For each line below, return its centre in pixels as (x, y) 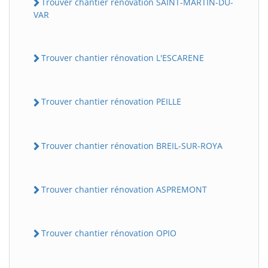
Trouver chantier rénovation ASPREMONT (124, 189)
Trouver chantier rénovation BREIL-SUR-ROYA (132, 145)
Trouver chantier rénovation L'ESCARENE (123, 58)
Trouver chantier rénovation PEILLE (111, 102)
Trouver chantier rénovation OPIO (109, 233)
